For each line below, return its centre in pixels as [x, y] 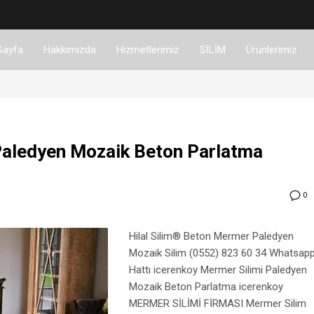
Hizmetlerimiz [148, 49]
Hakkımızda [69, 49]
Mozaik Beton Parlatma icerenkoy [206, 287]
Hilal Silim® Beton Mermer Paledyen [211, 237]
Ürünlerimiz [271, 49]
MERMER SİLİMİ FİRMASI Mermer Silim [218, 304]
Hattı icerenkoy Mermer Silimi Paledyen [218, 270]
